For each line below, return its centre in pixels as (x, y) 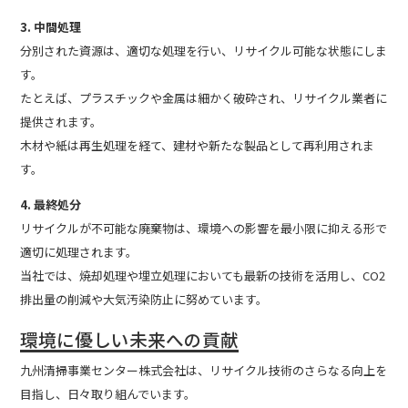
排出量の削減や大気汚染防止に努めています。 (144, 299)
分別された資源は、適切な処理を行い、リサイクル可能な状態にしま (204, 50)
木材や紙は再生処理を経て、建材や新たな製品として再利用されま (198, 145)
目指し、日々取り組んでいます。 (108, 393)
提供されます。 (61, 121)
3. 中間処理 (51, 26)
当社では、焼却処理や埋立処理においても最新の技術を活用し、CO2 (203, 275)
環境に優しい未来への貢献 (130, 340)
